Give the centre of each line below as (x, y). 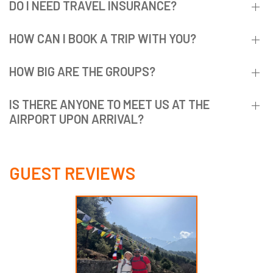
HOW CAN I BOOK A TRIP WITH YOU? (103, 39)
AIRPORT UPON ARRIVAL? (76, 119)
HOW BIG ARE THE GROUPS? (82, 72)
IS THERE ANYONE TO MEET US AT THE (109, 105)
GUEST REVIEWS (72, 173)
